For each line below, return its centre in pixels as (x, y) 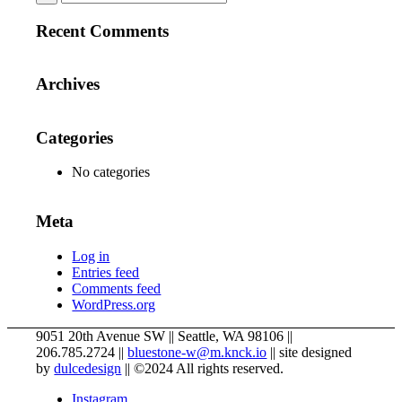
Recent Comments (103, 31)
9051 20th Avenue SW (101, 336)
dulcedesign (88, 368)
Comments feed (117, 288)
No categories (111, 172)
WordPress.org (114, 304)
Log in (91, 256)
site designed (314, 352)
